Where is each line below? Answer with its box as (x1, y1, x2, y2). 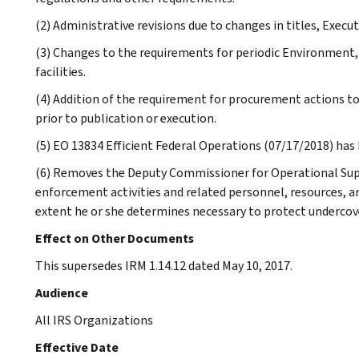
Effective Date (35, 338, 119, 356)
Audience (35, 284, 88, 301)
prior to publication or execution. (35, 109, 216, 127)
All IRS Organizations (35, 311, 153, 329)
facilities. (35, 63, 86, 80)
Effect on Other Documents (35, 229, 194, 247)
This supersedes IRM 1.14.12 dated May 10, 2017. (35, 256, 292, 274)
